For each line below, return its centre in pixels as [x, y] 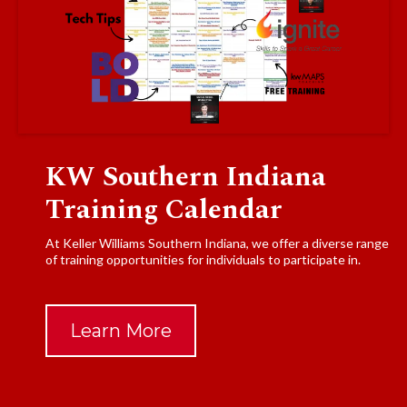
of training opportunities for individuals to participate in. [203, 260]
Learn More [121, 331]
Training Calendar [164, 210]
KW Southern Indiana [186, 178]
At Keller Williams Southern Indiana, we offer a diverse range [217, 243]
